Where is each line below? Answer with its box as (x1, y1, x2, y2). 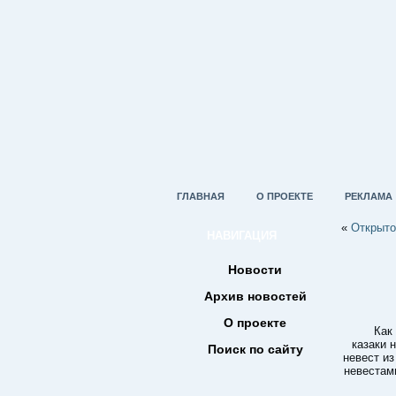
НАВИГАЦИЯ (207, 229, 277, 242)
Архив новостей (203, 289, 307, 303)
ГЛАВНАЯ (177, 191, 225, 202)
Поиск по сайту (207, 342, 303, 356)
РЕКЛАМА (345, 191, 392, 202)
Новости (228, 263, 282, 277)
